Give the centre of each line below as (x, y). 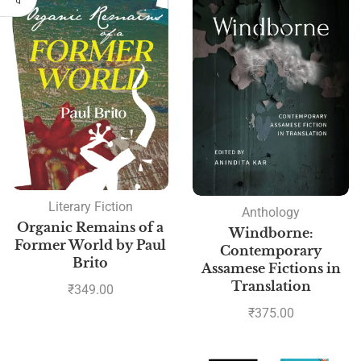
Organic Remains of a (90, 228)
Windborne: (271, 233)
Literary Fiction (90, 207)
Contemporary (271, 251)
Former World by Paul (90, 245)
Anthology (271, 213)
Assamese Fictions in (271, 269)
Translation (271, 286)
